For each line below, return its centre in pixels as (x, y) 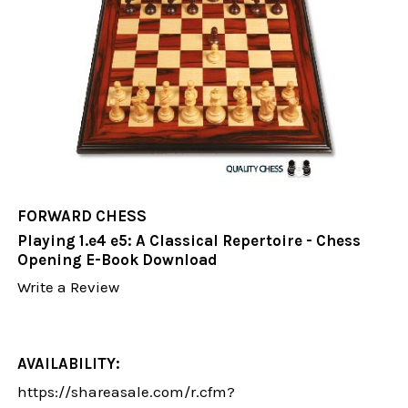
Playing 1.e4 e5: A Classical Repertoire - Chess (189, 241)
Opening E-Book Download (118, 260)
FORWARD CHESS (82, 216)
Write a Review (69, 287)
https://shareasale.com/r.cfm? (127, 391)
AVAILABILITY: (69, 363)
